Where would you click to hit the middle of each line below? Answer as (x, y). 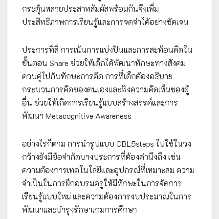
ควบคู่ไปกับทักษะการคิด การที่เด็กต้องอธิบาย (97, 76)
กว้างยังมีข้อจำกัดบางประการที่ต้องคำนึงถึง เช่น (101, 156)
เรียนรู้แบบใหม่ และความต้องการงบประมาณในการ (107, 196)
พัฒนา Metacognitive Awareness (77, 115)
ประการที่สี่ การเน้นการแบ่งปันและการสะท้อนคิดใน (107, 49)
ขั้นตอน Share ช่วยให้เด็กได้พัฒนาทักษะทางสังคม (104, 63)
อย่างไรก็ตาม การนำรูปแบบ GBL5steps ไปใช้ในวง (107, 143)
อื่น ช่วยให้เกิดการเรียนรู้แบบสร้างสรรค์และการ (100, 102)
